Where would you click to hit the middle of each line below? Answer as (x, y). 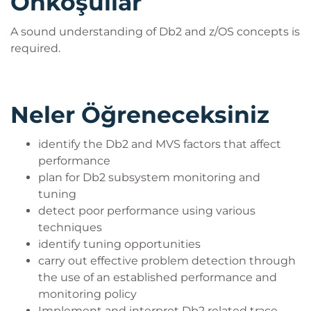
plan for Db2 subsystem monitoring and (149, 177)
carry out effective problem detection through (167, 261)
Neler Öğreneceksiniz (140, 115)
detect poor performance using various (147, 211)
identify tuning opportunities (119, 244)
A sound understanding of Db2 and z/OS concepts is (155, 32)
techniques (70, 227)
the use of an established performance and (158, 277)
